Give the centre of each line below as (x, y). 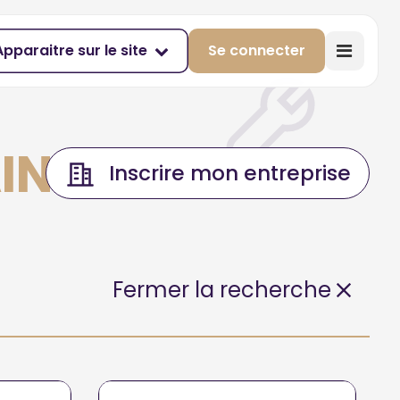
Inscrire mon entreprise (230, 173)
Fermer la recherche (222, 290)
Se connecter (256, 50)
